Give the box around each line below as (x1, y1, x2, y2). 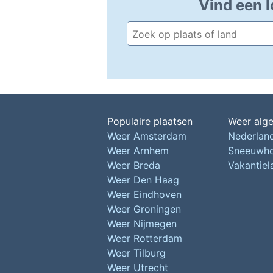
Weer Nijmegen (107, 218, 177, 230)
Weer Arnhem (107, 144, 169, 157)
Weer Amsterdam (107, 130, 186, 142)
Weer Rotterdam (107, 232, 182, 244)
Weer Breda (107, 159, 160, 171)
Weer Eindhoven (107, 188, 182, 200)
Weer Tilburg (107, 247, 166, 259)
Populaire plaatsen (107, 115, 193, 127)
